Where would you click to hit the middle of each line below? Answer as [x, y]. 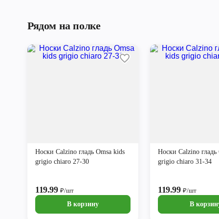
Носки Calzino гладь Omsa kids [80, 152]
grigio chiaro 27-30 [62, 162]
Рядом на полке [64, 26]
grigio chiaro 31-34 [185, 162]
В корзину [83, 204]
